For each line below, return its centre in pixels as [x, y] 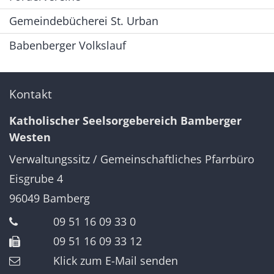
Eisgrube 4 [36, 178]
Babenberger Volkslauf [68, 45]
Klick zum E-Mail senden [116, 260]
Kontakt [31, 94]
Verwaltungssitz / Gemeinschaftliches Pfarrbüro [132, 159]
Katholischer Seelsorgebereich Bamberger [125, 120]
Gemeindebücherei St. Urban [84, 20]
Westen [30, 137]
